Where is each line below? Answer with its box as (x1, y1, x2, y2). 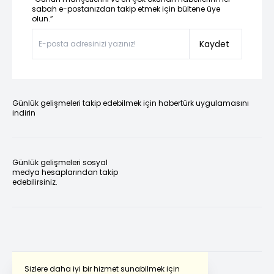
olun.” (32, 13, 53, 24)
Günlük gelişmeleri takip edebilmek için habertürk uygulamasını (12, 98, 249, 109)
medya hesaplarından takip (12, 167, 118, 178)
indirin (12, 108, 35, 119)
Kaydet (199, 38, 229, 51)
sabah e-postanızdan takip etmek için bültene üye (32, 4, 220, 15)
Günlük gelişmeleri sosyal (12, 157, 108, 168)
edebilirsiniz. (12, 177, 57, 188)
